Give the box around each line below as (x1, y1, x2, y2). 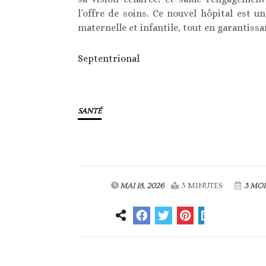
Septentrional (77, 53, 140, 65)
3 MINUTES (180, 182, 222, 191)
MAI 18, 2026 (119, 182, 164, 191)
